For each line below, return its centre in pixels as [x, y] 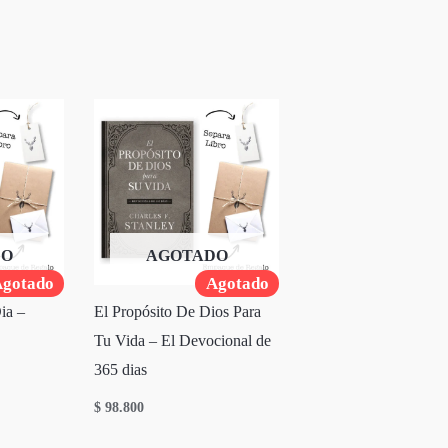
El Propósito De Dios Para [178, 312]
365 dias [121, 370]
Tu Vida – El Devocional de [183, 341]
